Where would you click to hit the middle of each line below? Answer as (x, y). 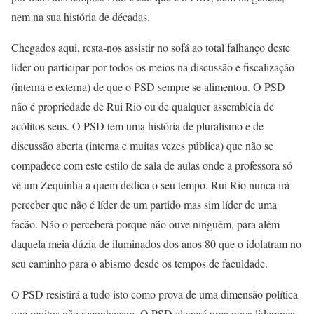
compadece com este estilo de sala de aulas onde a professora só (152, 165)
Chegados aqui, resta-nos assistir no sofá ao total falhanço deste (151, 47)
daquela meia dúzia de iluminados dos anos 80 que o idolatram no (156, 244)
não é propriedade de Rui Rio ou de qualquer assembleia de (143, 106)
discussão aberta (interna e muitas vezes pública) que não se (142, 145)
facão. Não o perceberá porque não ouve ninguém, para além (145, 224)
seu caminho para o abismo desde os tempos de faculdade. (139, 263)
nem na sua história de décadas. (81, 16)
